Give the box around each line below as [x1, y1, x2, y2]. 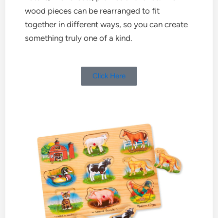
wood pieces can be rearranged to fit [25, 5, 160, 16]
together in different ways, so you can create [25, 19, 188, 29]
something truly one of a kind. [25, 33, 133, 43]
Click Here [92, 72, 126, 80]
